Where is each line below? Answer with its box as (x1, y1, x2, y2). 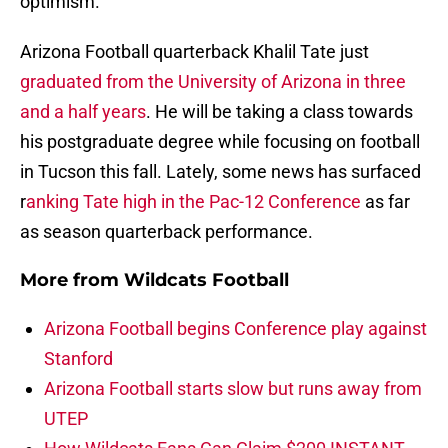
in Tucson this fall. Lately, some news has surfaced (20, 161, 421, 183)
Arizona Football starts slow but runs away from (44, 378, 422, 400)
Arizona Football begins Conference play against (44, 318, 427, 340)
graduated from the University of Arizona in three (20, 71, 406, 93)
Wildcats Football (124, 269, 289, 292)
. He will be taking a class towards (146, 101, 413, 123)
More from (20, 269, 124, 292)
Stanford (44, 348, 113, 370)
